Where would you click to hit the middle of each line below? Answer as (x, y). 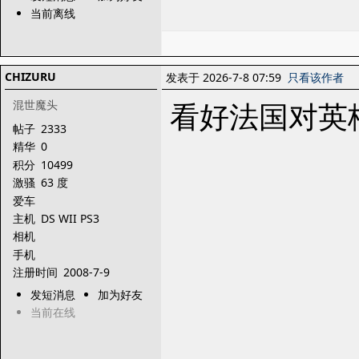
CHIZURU (30, 77)
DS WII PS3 (72, 218)
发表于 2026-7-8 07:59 (227, 77)
